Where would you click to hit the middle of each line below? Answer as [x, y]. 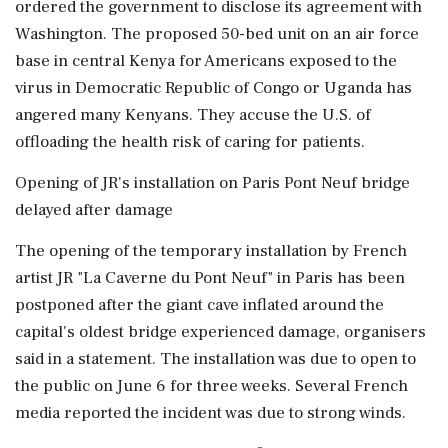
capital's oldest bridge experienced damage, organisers [220, 332]
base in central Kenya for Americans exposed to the [206, 61]
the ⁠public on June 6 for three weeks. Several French [211, 386]
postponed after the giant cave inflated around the [199, 305]
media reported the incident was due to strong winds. [210, 413]
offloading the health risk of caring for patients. [190, 142]
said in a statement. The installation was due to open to [215, 359]
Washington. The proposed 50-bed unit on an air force [217, 34]
